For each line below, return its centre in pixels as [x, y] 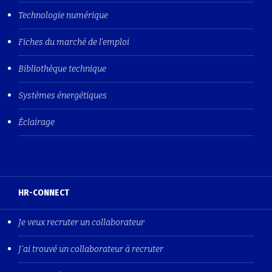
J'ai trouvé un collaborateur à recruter [91, 249]
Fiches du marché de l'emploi [74, 42]
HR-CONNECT [44, 192]
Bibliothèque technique [62, 69]
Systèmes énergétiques [63, 95]
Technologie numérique [63, 15]
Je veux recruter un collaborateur [81, 222]
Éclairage [36, 122]
